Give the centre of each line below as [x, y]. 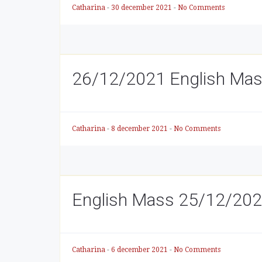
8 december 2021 [140, 129]
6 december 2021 [140, 250]
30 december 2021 [142, 8]
